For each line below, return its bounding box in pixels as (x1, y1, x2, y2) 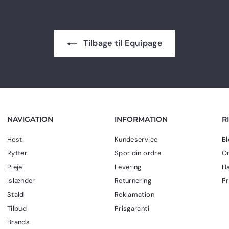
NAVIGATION (7, 114, 53, 124)
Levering (114, 163, 142, 172)
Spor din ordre (114, 149, 161, 158)
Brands (7, 218, 30, 227)
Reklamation (114, 190, 154, 199)
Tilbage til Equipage (81, 38, 163, 49)
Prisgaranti (114, 204, 149, 213)
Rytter (7, 149, 28, 158)
